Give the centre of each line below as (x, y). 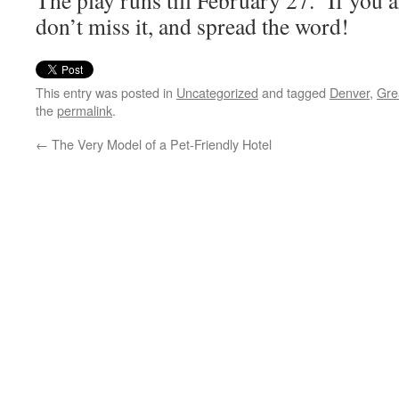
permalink (85, 110)
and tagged (294, 92)
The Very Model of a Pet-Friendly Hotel (160, 144)
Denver (350, 92)
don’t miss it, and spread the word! (192, 26)
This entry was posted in (106, 92)
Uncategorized (217, 92)
